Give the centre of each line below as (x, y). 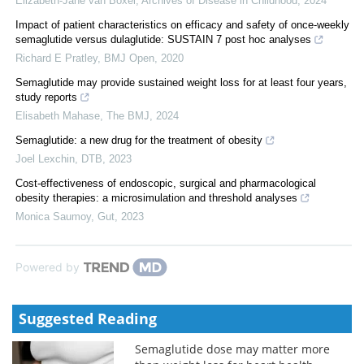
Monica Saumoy (53, 216)
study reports (46, 97)
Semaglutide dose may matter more (233, 349)
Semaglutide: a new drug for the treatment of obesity (139, 140)
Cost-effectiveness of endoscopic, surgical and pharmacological (166, 183)
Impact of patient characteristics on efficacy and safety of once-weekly (182, 24)
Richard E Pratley (56, 58)
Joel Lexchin (45, 158)
